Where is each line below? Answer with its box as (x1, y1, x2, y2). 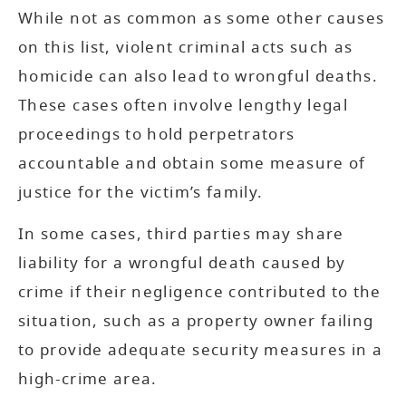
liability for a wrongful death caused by (18, 252, 346, 275)
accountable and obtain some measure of (18, 151, 366, 175)
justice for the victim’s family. (18, 180, 264, 204)
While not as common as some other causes (18, 6, 385, 30)
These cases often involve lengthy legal (18, 93, 349, 117)
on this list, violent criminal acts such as (18, 35, 353, 59)
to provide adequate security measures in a (18, 339, 383, 362)
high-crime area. (18, 368, 158, 391)
